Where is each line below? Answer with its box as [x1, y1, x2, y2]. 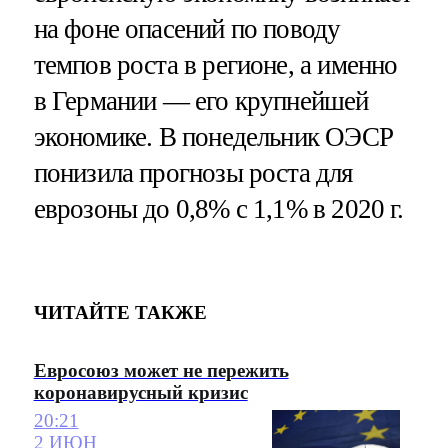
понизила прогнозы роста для [33, 157, 353, 188]
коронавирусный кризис [33, 381, 248, 403]
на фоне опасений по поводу [33, 13, 341, 44]
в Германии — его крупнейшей [33, 85, 369, 116]
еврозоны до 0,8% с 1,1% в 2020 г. [33, 193, 404, 224]
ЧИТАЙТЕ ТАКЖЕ [33, 302, 207, 324]
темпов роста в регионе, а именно [33, 49, 398, 80]
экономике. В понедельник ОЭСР [33, 121, 393, 152]
